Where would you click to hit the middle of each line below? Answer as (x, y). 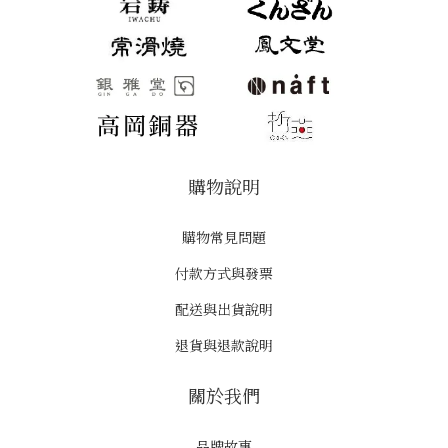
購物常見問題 (224, 237)
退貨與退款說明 (224, 345)
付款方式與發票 (224, 273)
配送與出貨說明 (224, 309)
